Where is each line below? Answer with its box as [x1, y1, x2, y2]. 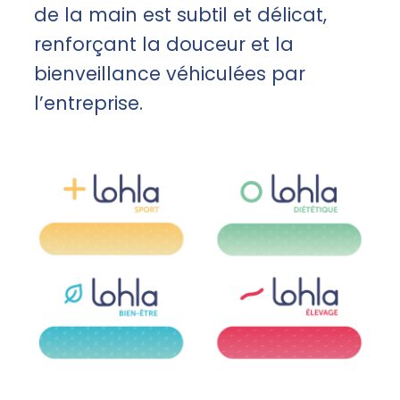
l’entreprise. [34, 90, 143, 117]
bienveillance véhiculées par [34, 61, 305, 87]
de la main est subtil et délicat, [34, 2, 327, 29]
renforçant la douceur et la [34, 31, 294, 58]
